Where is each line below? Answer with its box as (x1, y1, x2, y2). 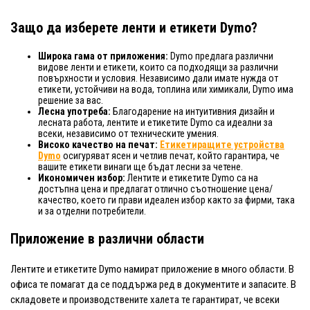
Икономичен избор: (38, 172, 125, 183)
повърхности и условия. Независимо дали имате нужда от (38, 72, 278, 84)
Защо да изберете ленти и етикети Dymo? (10, 19, 257, 36)
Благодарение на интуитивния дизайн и (111, 105, 275, 117)
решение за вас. (38, 94, 103, 106)
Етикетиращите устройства (160, 138, 284, 150)
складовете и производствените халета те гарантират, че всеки (10, 293, 280, 306)
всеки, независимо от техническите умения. (38, 127, 219, 139)
